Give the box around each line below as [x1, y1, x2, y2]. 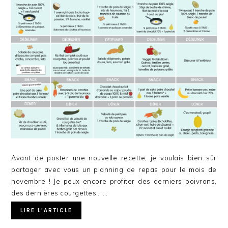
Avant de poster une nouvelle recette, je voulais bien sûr [11, 153, 217, 162]
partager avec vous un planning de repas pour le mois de [11, 165, 217, 174]
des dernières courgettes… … [11, 188, 108, 197]
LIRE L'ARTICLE [20, 207, 73, 214]
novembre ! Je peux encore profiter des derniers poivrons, [11, 177, 217, 185]
